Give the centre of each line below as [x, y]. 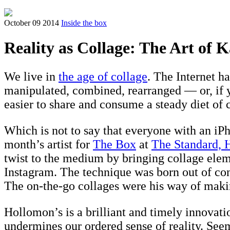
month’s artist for [49, 145]
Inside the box [84, 23]
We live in [31, 77]
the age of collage [103, 77]
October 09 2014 [32, 23]
